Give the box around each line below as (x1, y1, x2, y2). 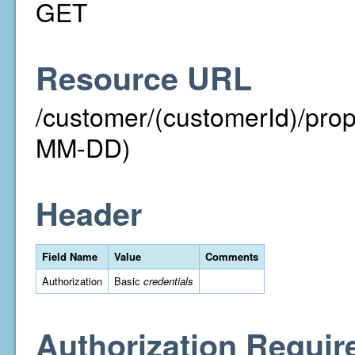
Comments (205, 249, 258, 264)
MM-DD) (36, 129, 131, 165)
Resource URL (36, 55, 252, 100)
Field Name (42, 249, 97, 264)
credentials (143, 273, 193, 288)
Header (36, 191, 142, 235)
